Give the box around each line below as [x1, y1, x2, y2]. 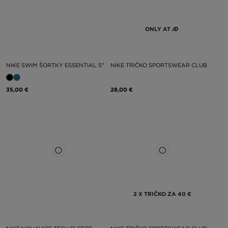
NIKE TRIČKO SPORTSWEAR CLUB [110, 61, 207, 69]
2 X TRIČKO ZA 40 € [133, 190, 191, 197]
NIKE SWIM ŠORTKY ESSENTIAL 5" [6, 61, 104, 69]
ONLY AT [145, 25, 171, 33]
